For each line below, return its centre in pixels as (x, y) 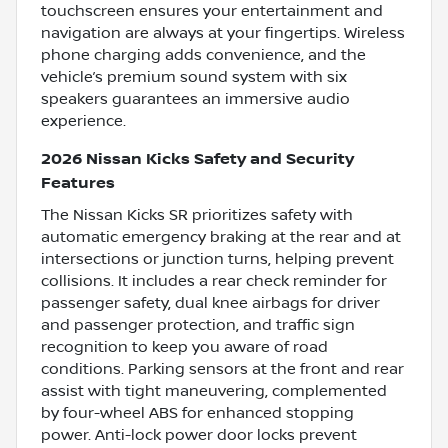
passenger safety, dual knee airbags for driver (210, 302)
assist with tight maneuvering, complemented (214, 390)
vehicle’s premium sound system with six (194, 76)
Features (78, 183)
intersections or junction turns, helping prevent (217, 258)
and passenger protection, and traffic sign (198, 324)
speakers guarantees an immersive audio (195, 98)
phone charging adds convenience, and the (203, 54)
